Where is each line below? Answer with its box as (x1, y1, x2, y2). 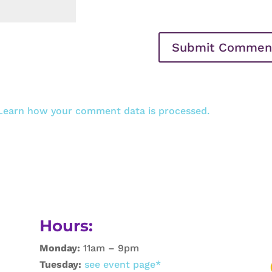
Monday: (39, 242, 80, 254)
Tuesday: (39, 258, 81, 270)
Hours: (39, 216, 93, 236)
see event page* (81, 258, 161, 270)
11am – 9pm (80, 242, 139, 254)
